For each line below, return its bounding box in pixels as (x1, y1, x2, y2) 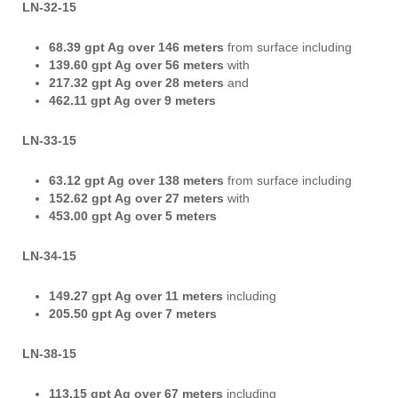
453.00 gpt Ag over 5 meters (49, 209, 217, 223)
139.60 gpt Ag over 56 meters (49, 58, 224, 72)
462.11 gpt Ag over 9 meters (49, 93, 216, 107)
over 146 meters (128, 40, 224, 54)
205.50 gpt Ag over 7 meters (49, 306, 217, 321)
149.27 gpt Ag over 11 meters (49, 289, 223, 303)
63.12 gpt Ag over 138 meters (49, 173, 224, 187)
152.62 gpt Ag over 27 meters (49, 191, 224, 205)
